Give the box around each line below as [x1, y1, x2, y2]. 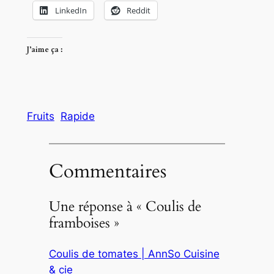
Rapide [60, 110, 95, 123]
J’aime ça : [26, 44, 62, 54]
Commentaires [48, 158, 166, 184]
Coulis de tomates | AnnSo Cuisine [48, 247, 220, 260]
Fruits [26, 110, 54, 123]
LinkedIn [54, 5, 87, 17]
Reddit [126, 5, 150, 17]
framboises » [48, 213, 119, 233]
